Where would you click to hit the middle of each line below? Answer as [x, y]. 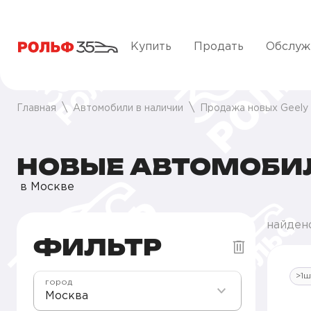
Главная [36, 108]
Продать [219, 47]
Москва [67, 296]
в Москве [45, 187]
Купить [151, 47]
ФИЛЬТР [98, 247]
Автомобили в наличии [128, 108]
